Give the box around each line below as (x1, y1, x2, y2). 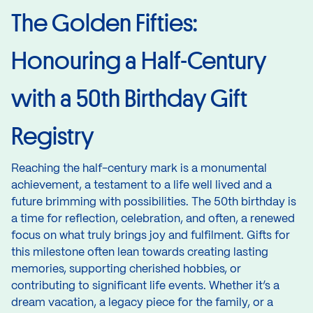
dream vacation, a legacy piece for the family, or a (11, 297, 273, 308)
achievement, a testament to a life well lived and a (11, 180, 272, 191)
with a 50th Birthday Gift (11, 82, 247, 114)
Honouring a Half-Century (11, 45, 266, 76)
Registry (11, 120, 94, 152)
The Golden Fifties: (11, 7, 198, 38)
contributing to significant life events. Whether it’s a (11, 280, 279, 291)
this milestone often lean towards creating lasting (11, 247, 268, 258)
